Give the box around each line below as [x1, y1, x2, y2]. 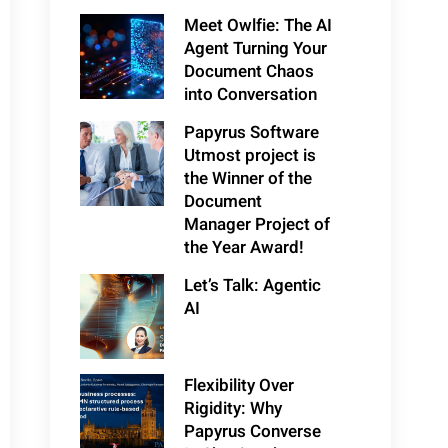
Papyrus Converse [184, 418, 322, 444]
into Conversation [184, 82, 318, 108]
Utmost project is [184, 143, 317, 169]
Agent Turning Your [184, 36, 328, 62]
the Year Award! [184, 235, 305, 261]
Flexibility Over [184, 372, 295, 398]
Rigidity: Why [184, 395, 283, 421]
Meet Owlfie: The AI [184, 13, 333, 39]
